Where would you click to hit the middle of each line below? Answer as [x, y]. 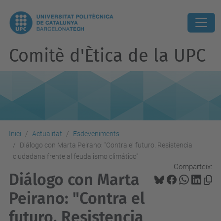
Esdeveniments [96, 134]
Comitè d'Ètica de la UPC [107, 56]
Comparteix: [193, 166]
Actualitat [47, 134]
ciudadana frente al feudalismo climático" [75, 156]
